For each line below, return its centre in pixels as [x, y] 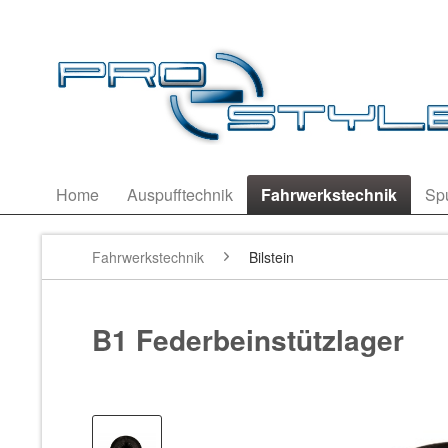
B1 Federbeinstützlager [248, 339]
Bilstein [271, 257]
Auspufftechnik [180, 194]
